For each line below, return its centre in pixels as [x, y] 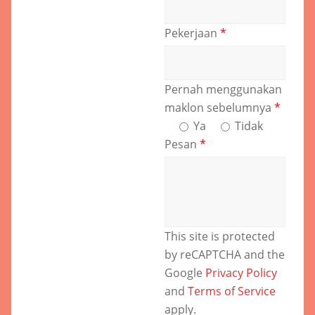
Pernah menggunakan [223, 89]
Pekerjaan [192, 33]
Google [185, 272]
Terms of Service [232, 291]
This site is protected [220, 236]
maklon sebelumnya [219, 107]
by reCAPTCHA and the [225, 254]
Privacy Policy [241, 272]
